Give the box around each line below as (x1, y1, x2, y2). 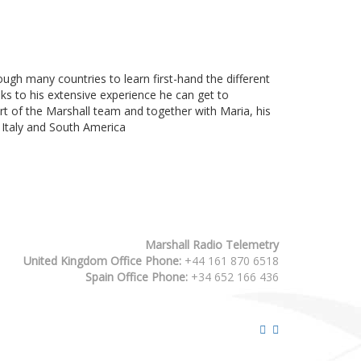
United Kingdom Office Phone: (23, 252, 181, 268)
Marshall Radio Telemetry (145, 236, 279, 252)
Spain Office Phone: (85, 268, 188, 284)
